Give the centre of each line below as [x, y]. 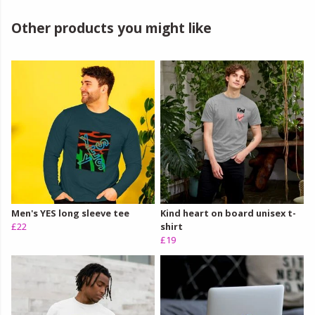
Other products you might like [111, 28]
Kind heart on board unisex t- [228, 213]
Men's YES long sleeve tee [70, 213]
